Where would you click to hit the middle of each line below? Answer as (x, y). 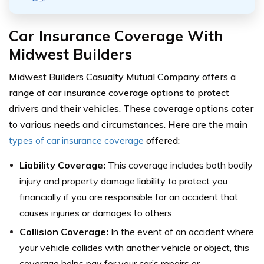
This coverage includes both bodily (179, 165)
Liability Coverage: (62, 165)
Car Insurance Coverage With (116, 35)
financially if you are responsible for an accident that (129, 197)
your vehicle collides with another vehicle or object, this (134, 247)
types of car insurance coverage (76, 140)
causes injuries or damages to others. (97, 212)
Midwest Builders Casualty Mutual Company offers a (122, 76)
